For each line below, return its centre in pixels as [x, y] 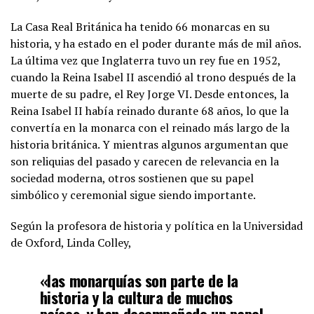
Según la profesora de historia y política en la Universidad [157, 225]
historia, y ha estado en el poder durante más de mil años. [156, 43]
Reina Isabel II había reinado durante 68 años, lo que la [150, 110]
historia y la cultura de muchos [136, 296]
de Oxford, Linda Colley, [71, 242]
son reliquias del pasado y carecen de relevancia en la [145, 161]
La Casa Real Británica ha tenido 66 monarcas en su [140, 26]
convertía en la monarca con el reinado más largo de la [150, 127]
